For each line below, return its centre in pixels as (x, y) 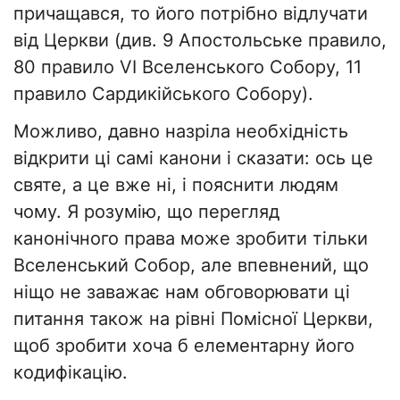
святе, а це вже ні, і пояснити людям (176, 185)
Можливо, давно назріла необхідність (181, 132)
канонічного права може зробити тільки (191, 239)
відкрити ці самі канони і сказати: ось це (193, 158)
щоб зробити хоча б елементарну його (184, 346)
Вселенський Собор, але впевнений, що (191, 266)
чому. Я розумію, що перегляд (146, 212)
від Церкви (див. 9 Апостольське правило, (200, 41)
